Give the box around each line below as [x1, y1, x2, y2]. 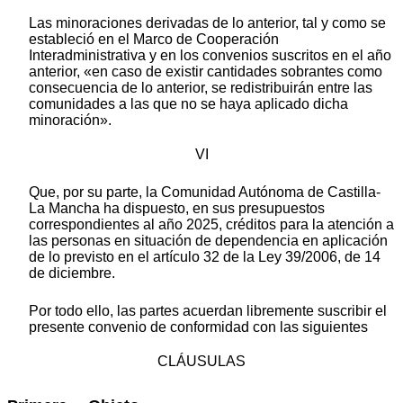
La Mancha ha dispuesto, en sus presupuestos [29, 201, 325, 217]
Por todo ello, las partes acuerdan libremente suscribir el [29, 303, 387, 319]
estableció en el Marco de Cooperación [29, 31, 279, 48]
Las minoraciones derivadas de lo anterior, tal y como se [29, 15, 386, 31]
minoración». [29, 112, 112, 129]
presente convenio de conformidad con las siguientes [29, 319, 368, 336]
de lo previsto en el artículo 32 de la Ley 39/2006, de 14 [29, 249, 381, 265]
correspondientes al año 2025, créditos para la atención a [29, 217, 394, 233]
